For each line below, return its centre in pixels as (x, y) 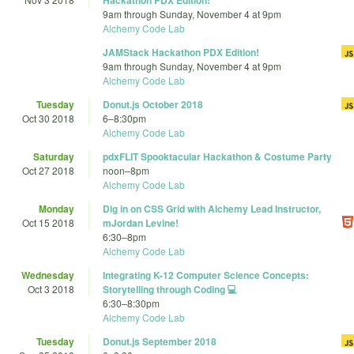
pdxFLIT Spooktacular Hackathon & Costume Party (217, 157)
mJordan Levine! (141, 223)
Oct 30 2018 (48, 119)
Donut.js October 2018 (153, 105)
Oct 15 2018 (48, 223)
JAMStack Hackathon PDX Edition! (181, 53)
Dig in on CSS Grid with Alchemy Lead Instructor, (212, 209)
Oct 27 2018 (48, 171)
